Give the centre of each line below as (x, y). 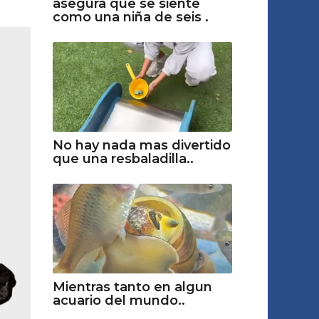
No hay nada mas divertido (141, 145)
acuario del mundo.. (119, 300)
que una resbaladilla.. (123, 158)
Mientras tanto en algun (132, 287)
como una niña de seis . (130, 17)
